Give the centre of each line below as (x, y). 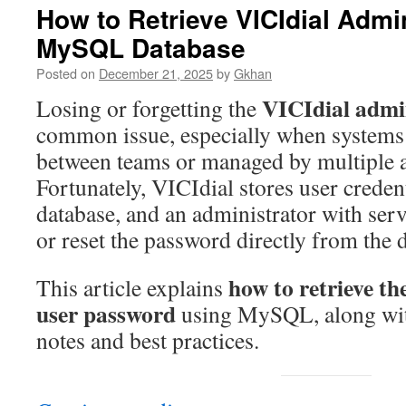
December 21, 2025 (156, 73)
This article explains (132, 288)
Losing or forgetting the (149, 108)
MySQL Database (141, 48)
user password (106, 314)
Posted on (66, 73)
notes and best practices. (148, 340)
